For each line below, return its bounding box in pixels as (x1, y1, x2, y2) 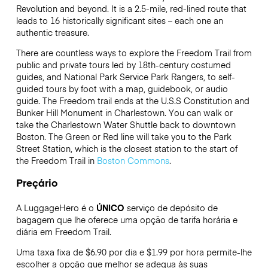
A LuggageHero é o (16, 201, 96, 214)
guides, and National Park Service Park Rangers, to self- (16, 71, 235, 83)
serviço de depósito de (124, 201, 218, 214)
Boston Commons (96, 154, 169, 167)
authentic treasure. (16, 26, 89, 39)
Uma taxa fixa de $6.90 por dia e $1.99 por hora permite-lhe (16, 245, 252, 258)
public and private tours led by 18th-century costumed (16, 59, 231, 71)
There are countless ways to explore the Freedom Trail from (16, 47, 252, 59)
